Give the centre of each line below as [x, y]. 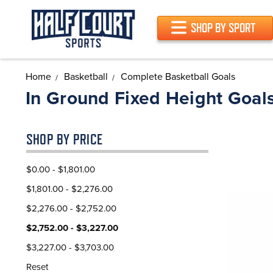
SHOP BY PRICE [64, 139]
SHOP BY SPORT [223, 28]
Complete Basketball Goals [178, 77]
